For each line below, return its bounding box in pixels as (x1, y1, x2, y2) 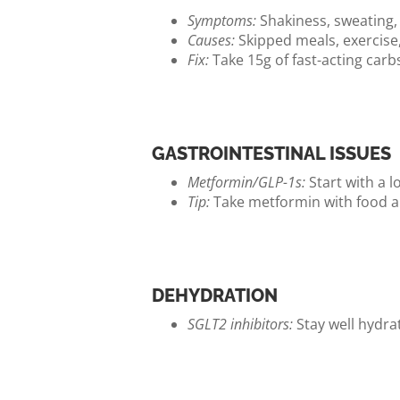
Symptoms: (187, 11, 256, 30)
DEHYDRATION (152, 285, 278, 306)
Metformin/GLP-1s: (187, 172, 305, 192)
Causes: (187, 30, 235, 50)
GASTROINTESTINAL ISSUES (152, 143, 391, 164)
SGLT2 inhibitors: (187, 314, 293, 334)
